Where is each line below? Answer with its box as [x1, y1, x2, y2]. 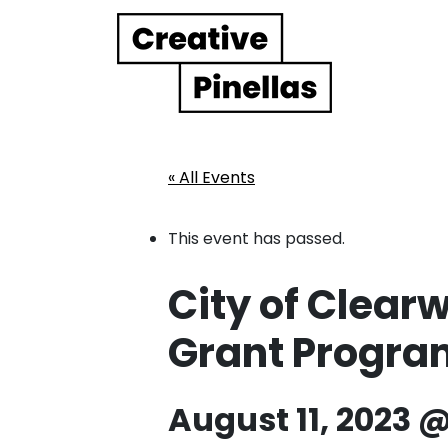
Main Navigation [15, 57, 289, 103]
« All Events [168, 165, 255, 189]
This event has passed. [168, 226, 345, 250]
